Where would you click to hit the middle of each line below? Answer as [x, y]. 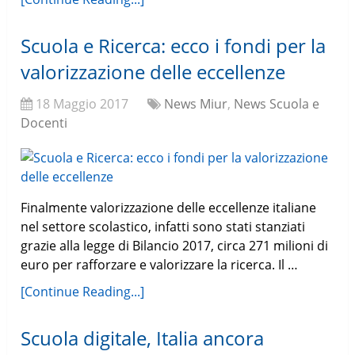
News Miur [196, 104]
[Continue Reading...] [83, 292]
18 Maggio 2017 [82, 104]
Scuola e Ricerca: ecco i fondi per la [174, 46]
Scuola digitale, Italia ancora [143, 338]
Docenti [44, 123]
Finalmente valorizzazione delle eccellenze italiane [169, 208]
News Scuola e [277, 104]
